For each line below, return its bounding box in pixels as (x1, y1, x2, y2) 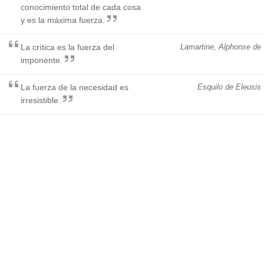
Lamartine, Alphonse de (180, 42, 261, 51)
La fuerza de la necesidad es (21, 82, 128, 92)
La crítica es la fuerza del (21, 42, 114, 52)
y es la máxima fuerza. (21, 15, 105, 25)
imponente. (21, 55, 62, 65)
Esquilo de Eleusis (197, 82, 261, 91)
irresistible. (21, 95, 61, 105)
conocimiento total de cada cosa (21, 2, 141, 12)
